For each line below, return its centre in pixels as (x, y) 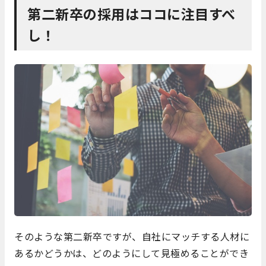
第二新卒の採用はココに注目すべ (132, 14)
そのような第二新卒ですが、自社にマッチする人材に (132, 237)
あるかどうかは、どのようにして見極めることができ (132, 253)
